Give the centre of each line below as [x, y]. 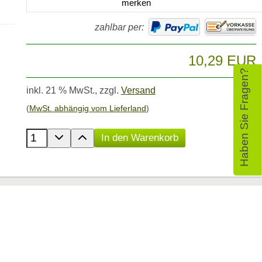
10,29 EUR [222, 60]
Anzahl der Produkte [112, 135]
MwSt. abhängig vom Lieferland [87, 108]
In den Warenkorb [139, 137]
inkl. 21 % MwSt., [61, 90]
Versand [138, 90]
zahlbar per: [120, 27]
